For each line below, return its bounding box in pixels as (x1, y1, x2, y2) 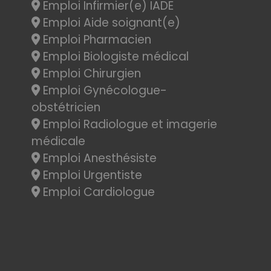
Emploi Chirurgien (40, 65, 141, 82)
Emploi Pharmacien (40, 31, 151, 48)
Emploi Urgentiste (40, 167, 142, 183)
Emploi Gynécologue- (40, 82, 167, 99)
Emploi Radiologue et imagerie (40, 116, 217, 132)
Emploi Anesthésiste (40, 150, 157, 166)
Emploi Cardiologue (40, 184, 155, 200)
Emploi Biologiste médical (40, 48, 189, 65)
